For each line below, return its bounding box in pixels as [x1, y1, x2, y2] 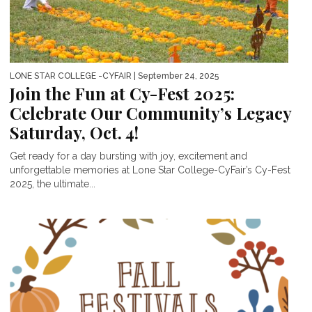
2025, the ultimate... [10, 178, 95, 189]
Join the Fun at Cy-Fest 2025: [10, 81, 235, 104]
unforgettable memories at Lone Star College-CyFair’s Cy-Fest [10, 164, 290, 175]
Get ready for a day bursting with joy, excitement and [10, 150, 247, 162]
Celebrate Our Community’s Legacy [10, 101, 291, 124]
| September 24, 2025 [132, 70, 219, 81]
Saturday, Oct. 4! [10, 120, 139, 143]
